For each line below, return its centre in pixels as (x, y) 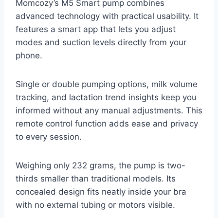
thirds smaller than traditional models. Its (96, 178)
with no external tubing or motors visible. (95, 205)
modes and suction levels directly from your (101, 42)
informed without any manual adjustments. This (109, 110)
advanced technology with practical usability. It (107, 16)
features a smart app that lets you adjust (96, 29)
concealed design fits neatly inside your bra (101, 191)
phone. (29, 55)
